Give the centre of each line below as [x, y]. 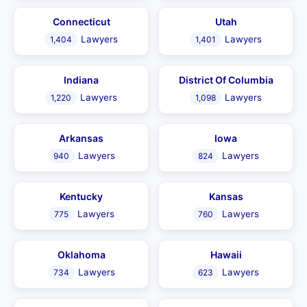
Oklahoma [81, 255]
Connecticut [81, 22]
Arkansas [81, 138]
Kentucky [81, 196]
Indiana [81, 80]
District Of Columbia [226, 80]
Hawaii [226, 255]
